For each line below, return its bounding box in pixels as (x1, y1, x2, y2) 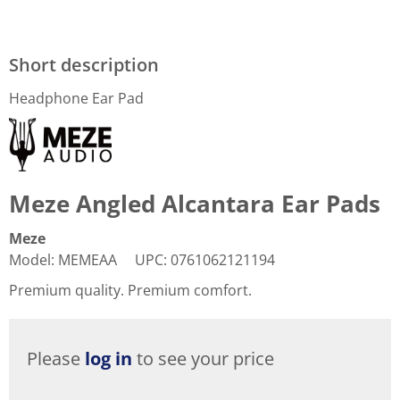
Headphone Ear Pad (9, 88, 144, 109)
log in (85, 346, 132, 371)
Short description (9, 53, 159, 78)
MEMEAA (58, 249, 117, 270)
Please (27, 346, 85, 371)
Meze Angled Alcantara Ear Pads (9, 187, 380, 220)
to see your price (132, 346, 274, 371)
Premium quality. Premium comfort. (9, 279, 255, 300)
